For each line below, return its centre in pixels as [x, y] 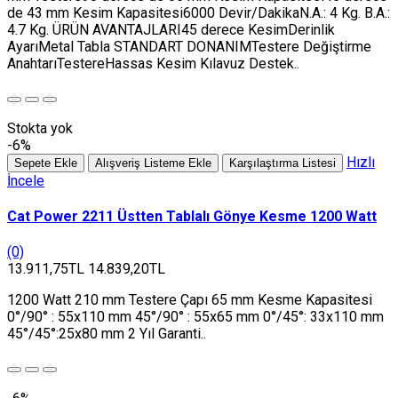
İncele [26, 180]
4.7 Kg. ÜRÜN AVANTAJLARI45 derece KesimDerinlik [171, 29]
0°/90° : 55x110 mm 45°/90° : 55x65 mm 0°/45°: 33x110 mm [195, 317]
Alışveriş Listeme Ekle [153, 163]
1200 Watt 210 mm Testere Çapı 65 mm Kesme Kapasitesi [190, 300]
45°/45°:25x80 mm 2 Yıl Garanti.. [107, 334]
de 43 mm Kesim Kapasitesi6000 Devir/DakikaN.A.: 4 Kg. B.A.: [199, 12]
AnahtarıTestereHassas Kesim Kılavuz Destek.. [153, 63]
